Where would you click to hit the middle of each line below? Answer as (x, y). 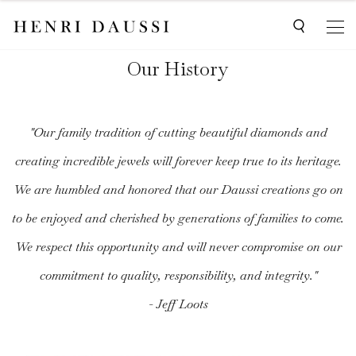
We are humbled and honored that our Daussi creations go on (178, 190)
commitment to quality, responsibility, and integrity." (178, 275)
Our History (178, 69)
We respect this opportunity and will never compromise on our (178, 247)
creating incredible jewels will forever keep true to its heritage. (178, 161)
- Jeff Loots (178, 304)
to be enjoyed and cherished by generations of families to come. (178, 218)
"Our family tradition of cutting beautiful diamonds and (178, 132)
